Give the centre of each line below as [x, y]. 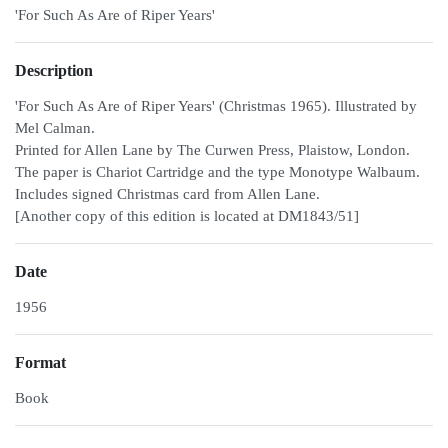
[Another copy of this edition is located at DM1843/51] [187, 216]
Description [54, 70]
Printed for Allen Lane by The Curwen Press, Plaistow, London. [212, 150]
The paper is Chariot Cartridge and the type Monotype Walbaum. [217, 172]
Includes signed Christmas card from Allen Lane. [167, 194]
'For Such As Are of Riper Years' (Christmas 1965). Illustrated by [216, 106]
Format [40, 362]
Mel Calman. [55, 128]
